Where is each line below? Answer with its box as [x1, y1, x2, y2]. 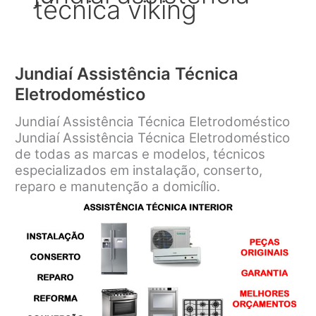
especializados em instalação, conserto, [15, 162, 263, 178]
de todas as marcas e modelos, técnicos [15, 145, 266, 162]
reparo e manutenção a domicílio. [15, 178, 221, 195]
